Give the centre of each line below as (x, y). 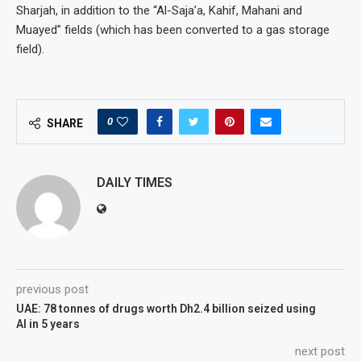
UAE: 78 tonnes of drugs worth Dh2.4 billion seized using (166, 308)
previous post (52, 289)
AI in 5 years (48, 324)
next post (320, 351)
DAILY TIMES (135, 182)
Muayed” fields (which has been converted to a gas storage (173, 29)
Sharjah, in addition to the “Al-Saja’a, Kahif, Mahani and (159, 10)
